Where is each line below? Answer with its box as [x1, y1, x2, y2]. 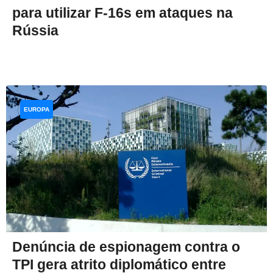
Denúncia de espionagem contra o [12, 238, 240, 255]
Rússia [12, 23, 58, 39]
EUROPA [24, 106, 49, 113]
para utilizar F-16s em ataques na [12, 5, 233, 21]
